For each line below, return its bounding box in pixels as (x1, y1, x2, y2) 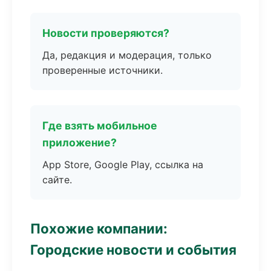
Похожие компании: (30, 220, 168, 237)
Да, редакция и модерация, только (42, 49, 212, 61)
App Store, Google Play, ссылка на (42, 158, 203, 171)
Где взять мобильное (42, 119, 157, 132)
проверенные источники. (42, 64, 163, 76)
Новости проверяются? (42, 27, 169, 39)
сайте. (42, 174, 72, 186)
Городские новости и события (30, 241, 237, 258)
